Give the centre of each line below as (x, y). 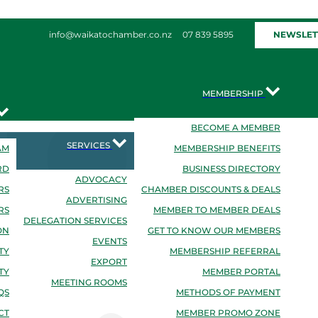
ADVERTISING (97, 200)
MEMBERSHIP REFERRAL (225, 252)
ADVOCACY (101, 180)
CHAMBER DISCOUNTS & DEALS (211, 190)
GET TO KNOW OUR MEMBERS (214, 231)
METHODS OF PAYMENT (228, 293)
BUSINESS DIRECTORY (231, 169)
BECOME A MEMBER (236, 128)
